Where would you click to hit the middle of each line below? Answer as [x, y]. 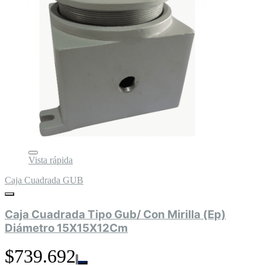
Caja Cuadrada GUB [44, 180]
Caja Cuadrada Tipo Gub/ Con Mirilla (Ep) [115, 214]
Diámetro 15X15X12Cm [66, 228]
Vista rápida [51, 160]
